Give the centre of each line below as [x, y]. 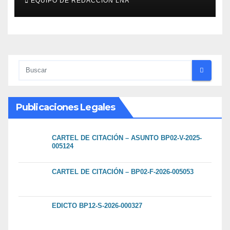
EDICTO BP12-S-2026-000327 [97, 205]
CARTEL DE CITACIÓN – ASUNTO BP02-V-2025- [127, 138]
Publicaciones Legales [66, 107]
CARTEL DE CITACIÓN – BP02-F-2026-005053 [123, 171]
